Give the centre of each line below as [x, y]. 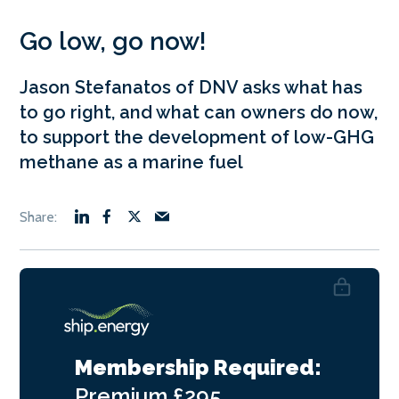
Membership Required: [198, 368]
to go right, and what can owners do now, [199, 113]
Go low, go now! [113, 42]
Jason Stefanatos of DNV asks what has [191, 88]
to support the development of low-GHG [197, 138]
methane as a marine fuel [131, 163]
